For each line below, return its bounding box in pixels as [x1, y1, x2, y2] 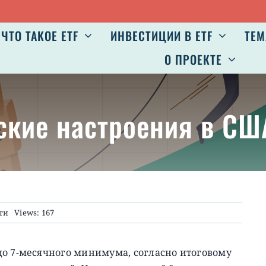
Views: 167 [14, 207, 55, 218]
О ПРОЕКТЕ [164, 50, 223, 69]
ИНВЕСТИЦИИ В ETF [110, 27, 213, 45]
